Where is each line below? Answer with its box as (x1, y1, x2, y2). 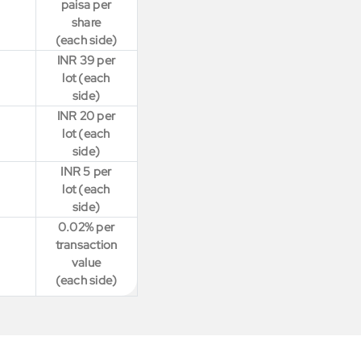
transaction (55, 236, 118, 253)
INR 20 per (56, 107, 116, 124)
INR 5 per (60, 163, 112, 180)
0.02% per (57, 218, 115, 235)
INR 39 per (56, 52, 116, 68)
